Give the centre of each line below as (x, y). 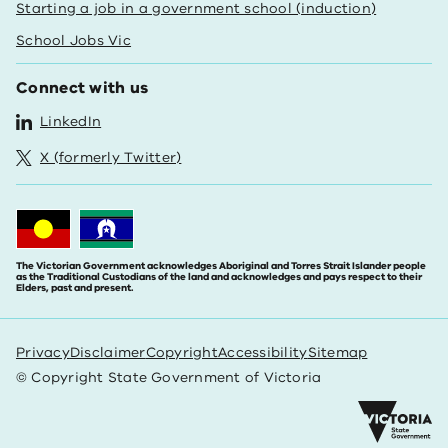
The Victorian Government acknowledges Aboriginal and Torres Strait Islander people (221, 266)
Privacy (43, 352)
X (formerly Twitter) (111, 157)
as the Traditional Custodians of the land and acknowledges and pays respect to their (219, 277)
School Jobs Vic (74, 40)
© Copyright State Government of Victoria (169, 377)
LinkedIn (71, 121)
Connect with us (82, 88)
